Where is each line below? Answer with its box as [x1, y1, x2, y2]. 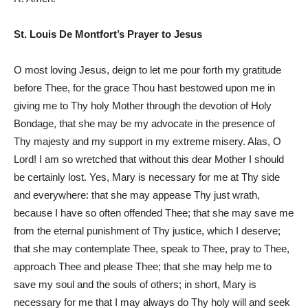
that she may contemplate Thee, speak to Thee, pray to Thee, [14, 242, 289, 254]
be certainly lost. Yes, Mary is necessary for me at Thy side [14, 170, 280, 183]
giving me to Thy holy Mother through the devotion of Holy [14, 99, 272, 111]
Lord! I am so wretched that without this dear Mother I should [14, 153, 284, 165]
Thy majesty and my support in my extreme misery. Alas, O [14, 135, 281, 147]
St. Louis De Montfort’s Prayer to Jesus [14, 27, 202, 40]
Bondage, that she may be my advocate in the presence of [14, 117, 275, 129]
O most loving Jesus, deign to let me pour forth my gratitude [14, 63, 281, 76]
